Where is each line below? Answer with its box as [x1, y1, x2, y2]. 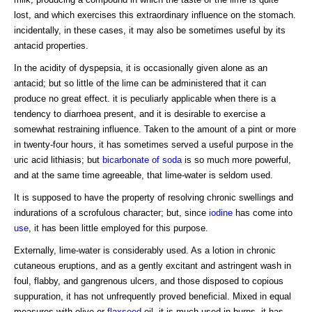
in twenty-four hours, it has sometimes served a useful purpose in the [14, 139, 293, 150]
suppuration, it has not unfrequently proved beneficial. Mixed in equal [14, 291, 291, 302]
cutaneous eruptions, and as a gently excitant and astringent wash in [14, 260, 291, 272]
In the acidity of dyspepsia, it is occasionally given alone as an [14, 63, 267, 74]
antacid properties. [14, 40, 88, 52]
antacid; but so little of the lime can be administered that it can [14, 78, 266, 89]
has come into [233, 208, 292, 219]
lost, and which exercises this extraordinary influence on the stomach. [14, 10, 296, 21]
